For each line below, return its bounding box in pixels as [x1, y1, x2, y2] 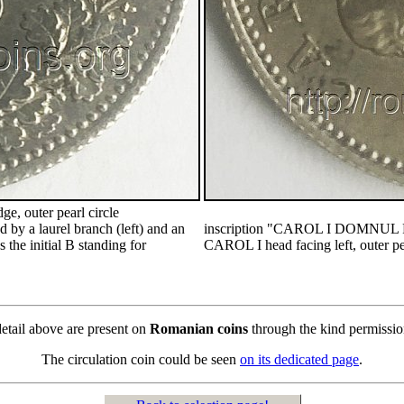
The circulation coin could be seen [41, 352, 240, 367]
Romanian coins [149, 321, 248, 336]
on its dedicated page [240, 352, 359, 367]
